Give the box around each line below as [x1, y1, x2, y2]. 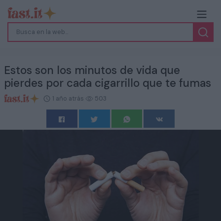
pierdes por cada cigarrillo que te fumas [4, 75, 211, 90]
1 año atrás [50, 94, 85, 103]
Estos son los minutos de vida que [4, 63, 180, 77]
